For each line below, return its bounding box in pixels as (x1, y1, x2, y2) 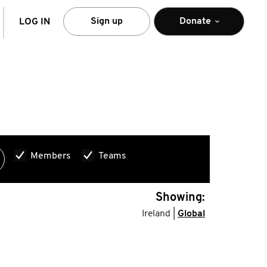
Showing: (156, 192, 205, 204)
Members (30, 151, 72, 162)
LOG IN (19, 17, 50, 27)
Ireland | (142, 209, 178, 219)
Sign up (91, 16, 123, 26)
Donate (179, 16, 211, 26)
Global (178, 209, 205, 219)
